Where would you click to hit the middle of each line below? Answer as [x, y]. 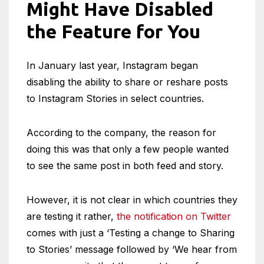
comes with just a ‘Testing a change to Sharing [131, 233]
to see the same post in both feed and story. [125, 166]
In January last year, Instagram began [112, 65]
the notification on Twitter [174, 216]
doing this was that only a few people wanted [128, 149]
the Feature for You [113, 31]
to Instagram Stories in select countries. [117, 98]
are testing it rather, [72, 216]
